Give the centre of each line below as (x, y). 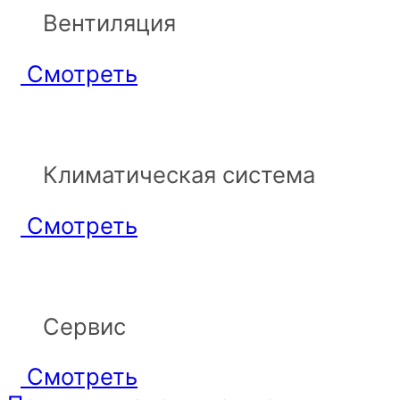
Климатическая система (179, 175)
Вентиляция (109, 23)
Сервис (84, 326)
